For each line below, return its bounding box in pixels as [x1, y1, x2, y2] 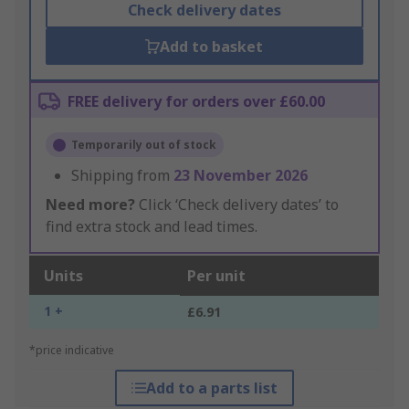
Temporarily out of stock [71, 137, 216, 153]
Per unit [187, 266, 246, 287]
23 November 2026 [173, 165, 308, 186]
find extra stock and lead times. [46, 216, 257, 237]
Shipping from [71, 165, 173, 186]
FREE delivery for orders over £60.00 [68, 91, 325, 112]
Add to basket [160, 37, 264, 58]
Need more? [46, 194, 135, 215]
